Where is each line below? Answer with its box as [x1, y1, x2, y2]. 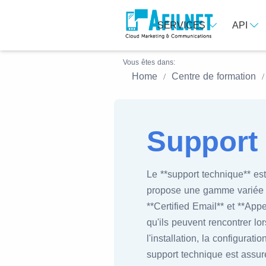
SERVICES [157, 20, 209, 30]
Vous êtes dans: [123, 58, 175, 66]
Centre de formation [172, 71, 256, 81]
